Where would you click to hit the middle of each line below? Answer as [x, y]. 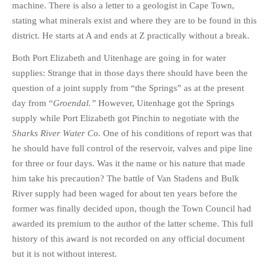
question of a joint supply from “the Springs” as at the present [128, 88]
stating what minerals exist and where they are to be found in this [134, 20]
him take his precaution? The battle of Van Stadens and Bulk [126, 178]
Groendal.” [74, 103]
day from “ [33, 103]
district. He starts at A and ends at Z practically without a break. [131, 35]
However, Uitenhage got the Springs [165, 103]
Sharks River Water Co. [56, 133]
